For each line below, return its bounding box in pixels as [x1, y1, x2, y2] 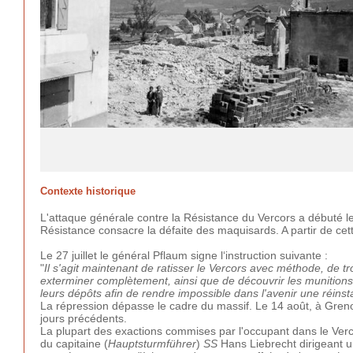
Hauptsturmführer [108, 336, 196, 350]
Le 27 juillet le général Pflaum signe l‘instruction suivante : [40, 248, 328, 262]
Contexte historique [40, 185, 136, 198]
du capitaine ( [40, 336, 108, 350]
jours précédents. [40, 311, 127, 325]
